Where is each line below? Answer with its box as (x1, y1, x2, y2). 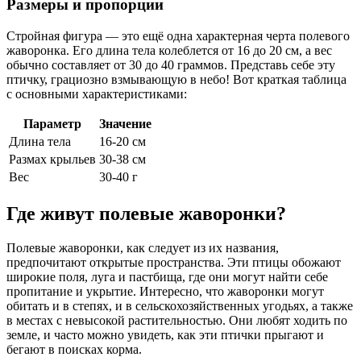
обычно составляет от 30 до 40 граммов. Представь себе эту (6, 57, 335, 72)
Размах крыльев (9, 151, 96, 166)
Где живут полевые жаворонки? (6, 202, 286, 224)
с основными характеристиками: (6, 86, 187, 101)
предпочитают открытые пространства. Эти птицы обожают (6, 255, 341, 269)
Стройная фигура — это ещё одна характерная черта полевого (6, 28, 350, 43)
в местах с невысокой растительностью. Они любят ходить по (6, 313, 347, 327)
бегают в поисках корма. (6, 342, 142, 356)
